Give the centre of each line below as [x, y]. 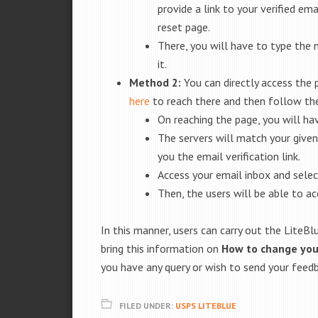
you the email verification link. [229, 156]
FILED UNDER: [147, 306]
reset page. [184, 27]
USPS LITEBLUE [206, 306]
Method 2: [157, 82]
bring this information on [161, 248]
